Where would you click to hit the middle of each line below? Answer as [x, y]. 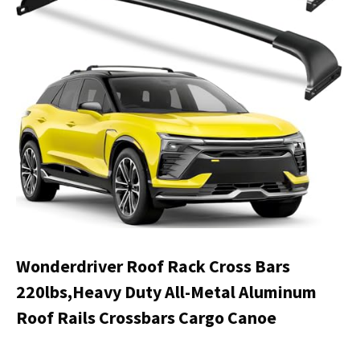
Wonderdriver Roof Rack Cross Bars [153, 266]
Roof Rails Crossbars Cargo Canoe [146, 317]
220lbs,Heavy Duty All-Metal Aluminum [166, 292]
